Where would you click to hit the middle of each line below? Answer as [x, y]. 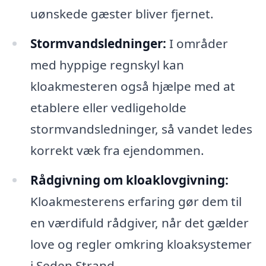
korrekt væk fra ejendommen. [117, 150]
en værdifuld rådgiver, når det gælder [139, 222]
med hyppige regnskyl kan [107, 64]
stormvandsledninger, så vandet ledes [141, 129]
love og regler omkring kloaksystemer [141, 244]
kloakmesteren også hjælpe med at [132, 86]
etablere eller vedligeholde [108, 107]
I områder [197, 43]
